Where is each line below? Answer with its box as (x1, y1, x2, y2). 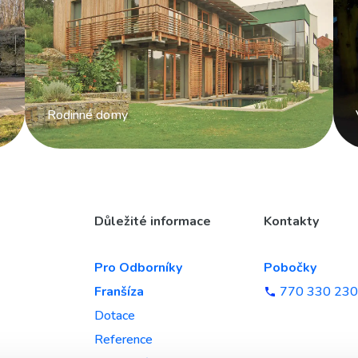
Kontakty (264, 213, 319, 231)
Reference (94, 331, 153, 349)
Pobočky (264, 259, 316, 277)
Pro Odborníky (94, 259, 182, 277)
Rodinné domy (46, 106, 128, 125)
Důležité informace (94, 213, 211, 231)
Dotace (94, 307, 135, 325)
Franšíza (94, 283, 144, 301)
